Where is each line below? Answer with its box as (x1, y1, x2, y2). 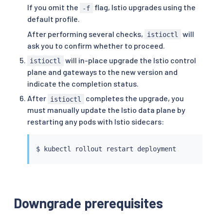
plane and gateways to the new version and (27, 67, 178, 77)
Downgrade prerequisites (14, 194, 163, 211)
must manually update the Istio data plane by (27, 105, 185, 115)
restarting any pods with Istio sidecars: (27, 117, 164, 127)
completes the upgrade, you (84, 93, 184, 103)
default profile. (27, 14, 80, 24)
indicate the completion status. (27, 79, 139, 89)
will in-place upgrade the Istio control (63, 55, 196, 65)
